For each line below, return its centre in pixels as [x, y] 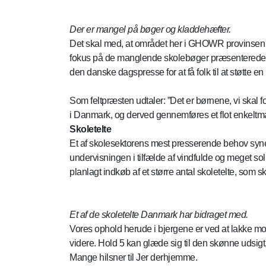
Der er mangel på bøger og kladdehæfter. [150, 29]
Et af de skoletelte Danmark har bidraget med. [159, 215]
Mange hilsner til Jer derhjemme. [133, 257]
